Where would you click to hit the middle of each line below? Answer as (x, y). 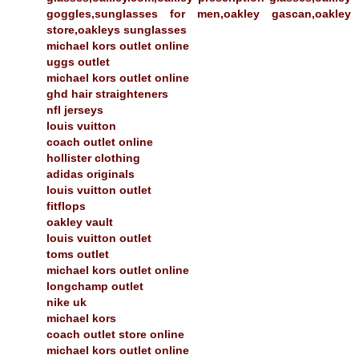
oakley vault (80, 222)
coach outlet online (100, 141)
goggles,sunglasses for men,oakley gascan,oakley (199, 13)
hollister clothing (93, 157)
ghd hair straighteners (107, 93)
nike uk (67, 302)
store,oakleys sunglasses (117, 29)
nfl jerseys (75, 109)
